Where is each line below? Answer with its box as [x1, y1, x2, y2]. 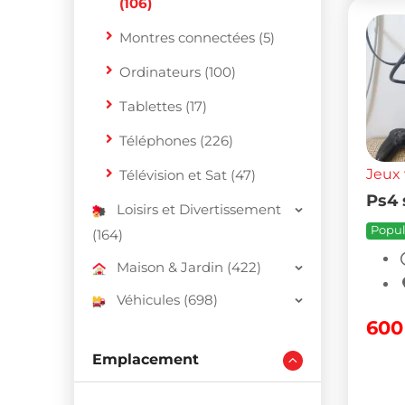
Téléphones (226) [119, 132, 233, 149]
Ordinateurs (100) [119, 63, 236, 80]
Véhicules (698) [117, 291, 218, 308]
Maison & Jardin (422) [117, 259, 261, 276]
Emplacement [92, 351, 199, 368]
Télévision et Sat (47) [119, 166, 256, 184]
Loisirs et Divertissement [117, 201, 281, 218]
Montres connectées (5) [119, 29, 275, 46]
